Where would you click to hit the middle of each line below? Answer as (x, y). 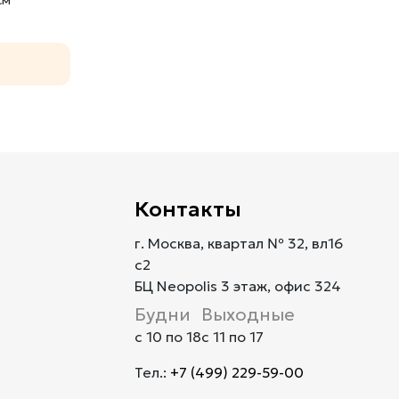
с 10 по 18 (167, 336)
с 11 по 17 (232, 336)
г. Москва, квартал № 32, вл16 (238, 243)
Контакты (187, 209)
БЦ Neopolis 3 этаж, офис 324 (237, 285)
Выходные (248, 314)
